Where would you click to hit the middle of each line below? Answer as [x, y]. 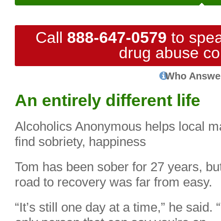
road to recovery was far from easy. [113, 182]
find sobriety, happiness [80, 142]
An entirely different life [108, 100]
